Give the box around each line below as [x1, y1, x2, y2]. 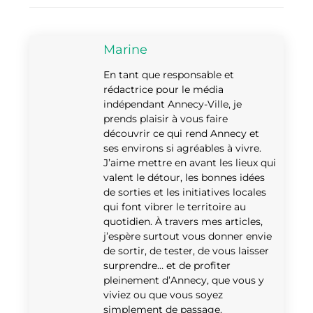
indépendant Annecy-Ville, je [103, 98, 242, 111]
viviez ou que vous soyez [103, 289, 223, 302]
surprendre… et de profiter [103, 259, 231, 272]
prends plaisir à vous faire [103, 112, 228, 126]
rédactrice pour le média [103, 83, 224, 96]
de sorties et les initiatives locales [103, 186, 266, 199]
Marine [103, 42, 147, 58]
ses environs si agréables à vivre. [103, 142, 261, 155]
